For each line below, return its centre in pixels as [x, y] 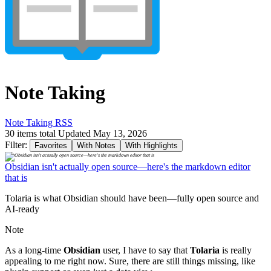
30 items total [31, 133]
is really [236, 250]
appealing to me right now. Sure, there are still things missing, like [130, 261]
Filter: [17, 145]
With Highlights [152, 145]
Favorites [51, 145]
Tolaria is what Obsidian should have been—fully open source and [132, 198]
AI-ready [22, 209]
